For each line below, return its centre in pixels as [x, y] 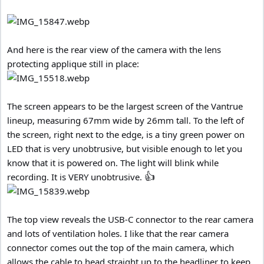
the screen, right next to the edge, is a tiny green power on [126, 134]
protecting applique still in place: [73, 63]
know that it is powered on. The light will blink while [113, 162]
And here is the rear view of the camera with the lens [114, 49]
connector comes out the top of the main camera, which [121, 247]
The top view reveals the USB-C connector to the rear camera [130, 219]
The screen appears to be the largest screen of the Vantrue [125, 106]
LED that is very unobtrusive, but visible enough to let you [125, 148]
